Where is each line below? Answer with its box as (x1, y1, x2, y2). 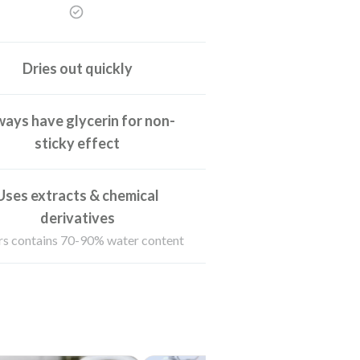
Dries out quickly (22, 59, 133, 77)
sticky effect (35, 133, 120, 152)
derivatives (39, 208, 115, 227)
